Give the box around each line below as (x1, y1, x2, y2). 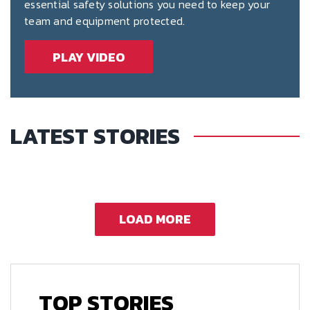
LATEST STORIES (10, 119, 180, 153)
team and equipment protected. (24, 12, 185, 30)
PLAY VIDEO (52, 47, 125, 66)
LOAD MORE (119, 210, 191, 229)
